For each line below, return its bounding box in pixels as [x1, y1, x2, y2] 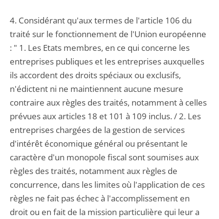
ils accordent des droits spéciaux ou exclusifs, [10, 69, 181, 81]
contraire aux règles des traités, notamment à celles [10, 97, 207, 108]
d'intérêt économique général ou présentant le [10, 138, 188, 149]
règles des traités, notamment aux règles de [10, 165, 177, 176]
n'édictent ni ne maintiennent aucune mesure [10, 83, 183, 94]
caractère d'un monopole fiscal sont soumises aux [10, 152, 199, 163]
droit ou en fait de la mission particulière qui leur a [10, 206, 199, 218]
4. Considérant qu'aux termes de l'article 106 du [10, 15, 192, 26]
